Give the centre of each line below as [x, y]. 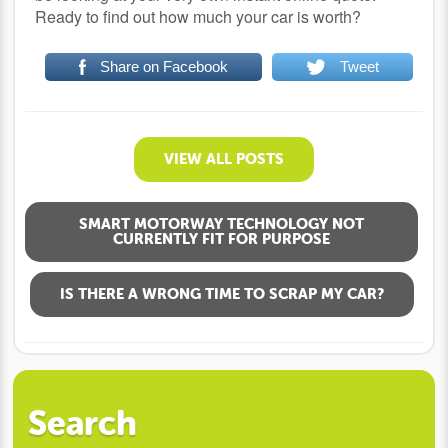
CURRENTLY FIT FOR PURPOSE [221, 238]
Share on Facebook [164, 66]
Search [83, 423]
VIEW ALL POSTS [224, 158]
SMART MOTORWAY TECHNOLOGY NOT [221, 223]
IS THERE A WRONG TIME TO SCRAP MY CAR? [221, 293]
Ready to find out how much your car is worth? [198, 16]
